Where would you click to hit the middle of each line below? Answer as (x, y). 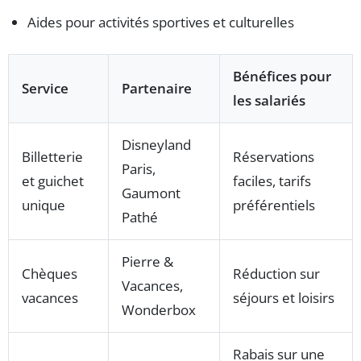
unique (44, 205)
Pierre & (147, 262)
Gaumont (151, 193)
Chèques (50, 274)
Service (45, 89)
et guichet (53, 181)
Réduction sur (276, 274)
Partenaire (157, 89)
